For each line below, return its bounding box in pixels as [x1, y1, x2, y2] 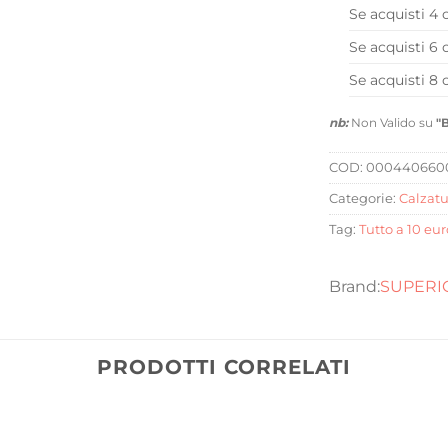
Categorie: [329, 191, 399, 207]
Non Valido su [348, 115, 436, 131]
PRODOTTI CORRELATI [97, 355, 351, 380]
